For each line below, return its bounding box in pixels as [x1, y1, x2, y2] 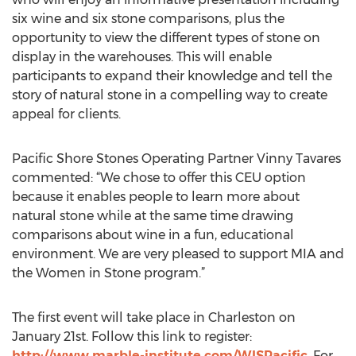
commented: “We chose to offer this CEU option [12, 170, 306, 185]
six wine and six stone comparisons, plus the [12, 11, 284, 26]
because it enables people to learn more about [12, 189, 300, 204]
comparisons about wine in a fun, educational [12, 227, 294, 242]
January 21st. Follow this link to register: [12, 329, 252, 344]
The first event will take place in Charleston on [12, 310, 296, 325]
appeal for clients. [12, 106, 121, 122]
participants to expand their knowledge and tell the [12, 68, 332, 83]
